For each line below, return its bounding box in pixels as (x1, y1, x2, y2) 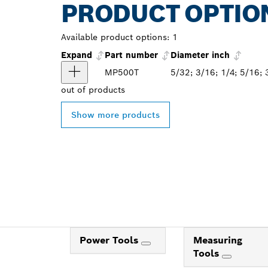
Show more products (71, 109, 160, 120)
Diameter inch (170, 49, 230, 60)
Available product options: (61, 31, 169, 42)
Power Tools (79, 233, 141, 246)
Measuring (193, 233, 242, 246)
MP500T (105, 66, 139, 78)
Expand (61, 49, 95, 60)
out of (61, 84, 89, 95)
